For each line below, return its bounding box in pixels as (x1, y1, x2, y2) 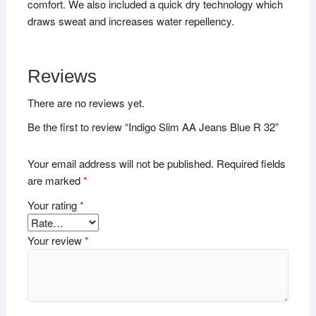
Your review (27, 232, 85, 248)
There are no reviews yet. (27, 95, 145, 111)
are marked (27, 172, 83, 188)
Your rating (27, 197, 80, 212)
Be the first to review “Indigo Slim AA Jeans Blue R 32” (27, 119, 279, 135)
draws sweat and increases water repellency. (27, 13, 234, 29)
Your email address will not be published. (27, 155, 214, 171)
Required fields (216, 155, 286, 171)
